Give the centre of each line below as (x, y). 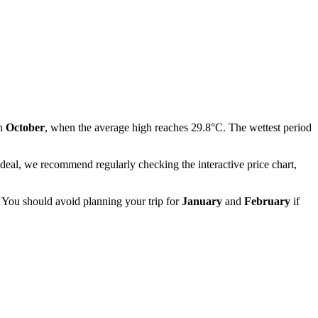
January (202, 201)
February (267, 201)
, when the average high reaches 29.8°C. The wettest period (178, 127)
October (25, 127)
